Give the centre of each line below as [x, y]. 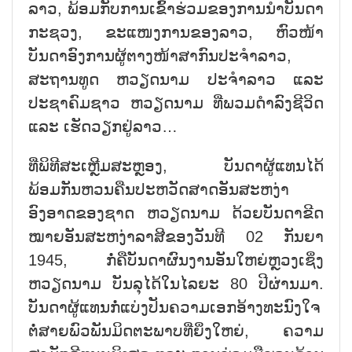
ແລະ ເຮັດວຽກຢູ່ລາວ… [103, 126]
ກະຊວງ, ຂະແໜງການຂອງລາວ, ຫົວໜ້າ [176, 32]
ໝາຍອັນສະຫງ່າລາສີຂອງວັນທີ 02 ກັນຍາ [176, 236]
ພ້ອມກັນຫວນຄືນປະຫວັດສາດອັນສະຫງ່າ [159, 189]
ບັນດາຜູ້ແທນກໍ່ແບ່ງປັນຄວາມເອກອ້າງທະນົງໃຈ [174, 307]
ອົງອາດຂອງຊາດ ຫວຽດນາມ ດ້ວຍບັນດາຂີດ [176, 213]
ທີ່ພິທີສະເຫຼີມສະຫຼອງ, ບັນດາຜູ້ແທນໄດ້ [176, 165]
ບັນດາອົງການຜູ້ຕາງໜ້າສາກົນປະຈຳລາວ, [160, 55]
